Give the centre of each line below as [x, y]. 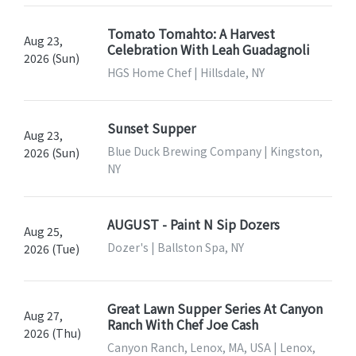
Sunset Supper [151, 128]
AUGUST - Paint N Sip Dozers [193, 224]
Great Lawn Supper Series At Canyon [215, 309]
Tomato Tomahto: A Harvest [191, 34]
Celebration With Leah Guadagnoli [208, 50]
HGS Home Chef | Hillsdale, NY [186, 73]
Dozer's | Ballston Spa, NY [175, 248]
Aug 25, [43, 232]
